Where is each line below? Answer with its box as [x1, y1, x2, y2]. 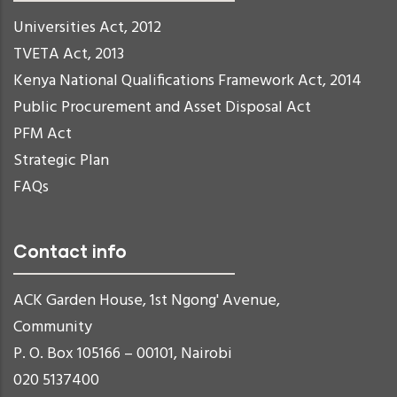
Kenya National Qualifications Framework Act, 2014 [13, 68, 362, 95]
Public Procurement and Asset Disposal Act [13, 95, 311, 121]
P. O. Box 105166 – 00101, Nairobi [13, 341, 232, 368]
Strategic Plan [13, 148, 109, 175]
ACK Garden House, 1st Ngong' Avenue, [13, 288, 280, 315]
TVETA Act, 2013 [13, 42, 124, 68]
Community [13, 315, 92, 341]
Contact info [13, 240, 127, 262]
